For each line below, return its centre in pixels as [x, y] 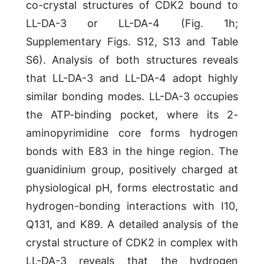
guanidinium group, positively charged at [132, 170]
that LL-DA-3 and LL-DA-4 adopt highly [132, 78]
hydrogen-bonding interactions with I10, [132, 206]
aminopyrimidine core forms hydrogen [132, 133]
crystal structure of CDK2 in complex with [132, 243]
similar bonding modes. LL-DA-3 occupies [132, 97]
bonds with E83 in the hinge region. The [132, 151]
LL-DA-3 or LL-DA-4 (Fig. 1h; [132, 24]
